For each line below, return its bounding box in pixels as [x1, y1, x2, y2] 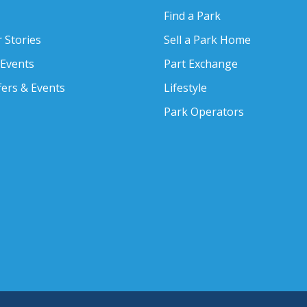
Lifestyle [164, 80, 207, 96]
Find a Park [164, 8, 221, 24]
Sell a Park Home [164, 32, 251, 48]
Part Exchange [164, 56, 238, 72]
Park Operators [164, 104, 244, 120]
